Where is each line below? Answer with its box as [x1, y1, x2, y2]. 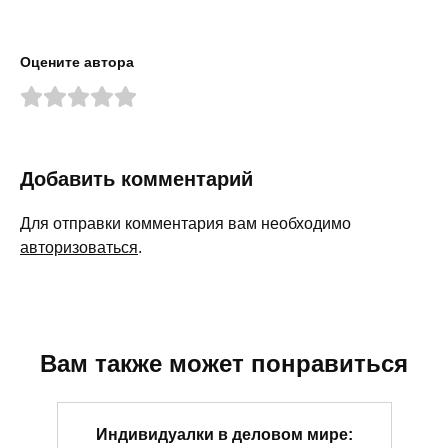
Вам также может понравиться [40, 349, 408, 377]
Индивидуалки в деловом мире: [95, 425, 353, 443]
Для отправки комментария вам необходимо [20, 214, 351, 232]
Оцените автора [20, 54, 134, 70]
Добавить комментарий [20, 167, 253, 190]
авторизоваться [20, 238, 138, 256]
